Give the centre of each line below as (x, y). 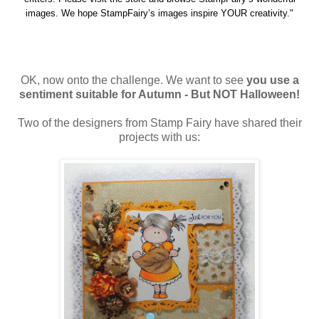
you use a (272, 80)
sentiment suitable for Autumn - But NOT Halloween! (159, 95)
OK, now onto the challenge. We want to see (133, 80)
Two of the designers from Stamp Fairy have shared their (159, 123)
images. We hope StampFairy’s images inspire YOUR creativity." (159, 13)
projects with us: (159, 137)
